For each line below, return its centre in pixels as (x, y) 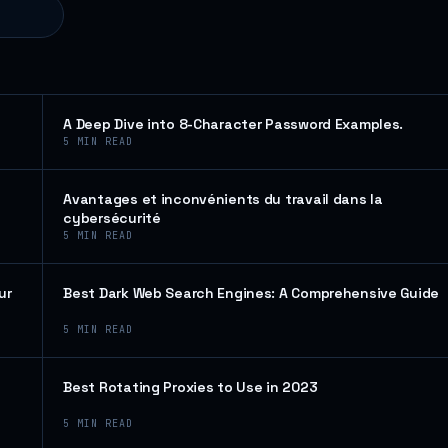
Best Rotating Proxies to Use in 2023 (190, 387)
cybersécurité (112, 218)
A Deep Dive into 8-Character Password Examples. (233, 124)
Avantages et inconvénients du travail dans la (223, 199)
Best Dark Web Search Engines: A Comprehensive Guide (251, 293)
